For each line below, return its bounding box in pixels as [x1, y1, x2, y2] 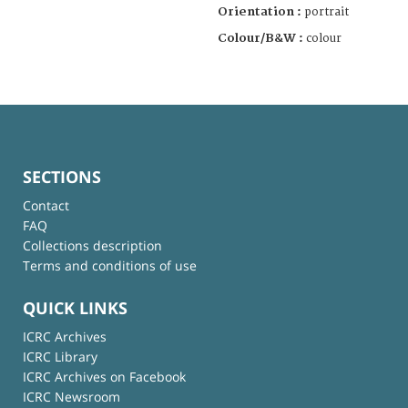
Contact [23, 196, 69, 214]
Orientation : [218, 4, 304, 19]
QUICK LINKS [23, 297, 127, 320]
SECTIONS [23, 165, 101, 188]
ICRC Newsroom [23, 388, 120, 406]
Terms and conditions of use [23, 256, 197, 274]
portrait [304, 5, 349, 19]
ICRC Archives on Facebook [23, 368, 186, 386]
